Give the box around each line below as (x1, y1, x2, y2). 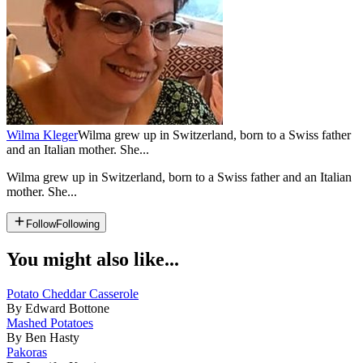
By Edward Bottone (6, 301, 109, 315)
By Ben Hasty (6, 330, 79, 344)
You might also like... (6, 248, 179, 270)
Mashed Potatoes (6, 315, 93, 330)
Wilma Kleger (6, 127, 78, 142)
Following (56, 217, 100, 230)
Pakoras (6, 344, 47, 359)
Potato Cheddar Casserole (6, 286, 139, 301)
